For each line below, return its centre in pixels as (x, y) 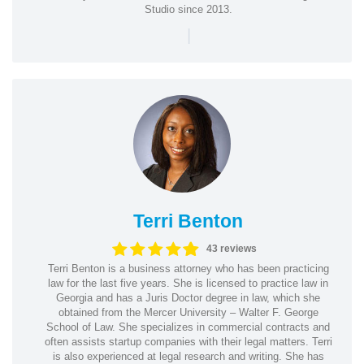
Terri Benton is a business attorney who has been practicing (188, 268)
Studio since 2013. (188, 9)
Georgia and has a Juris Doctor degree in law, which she (188, 297)
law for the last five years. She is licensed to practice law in (188, 283)
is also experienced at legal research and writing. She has (188, 356)
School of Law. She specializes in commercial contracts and (188, 327)
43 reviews (232, 249)
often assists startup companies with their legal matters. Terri (188, 341)
